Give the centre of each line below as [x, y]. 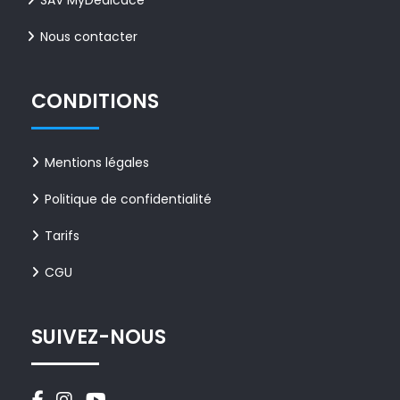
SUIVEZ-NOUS [99, 337]
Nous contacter [89, 37]
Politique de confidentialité [128, 199]
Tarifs [62, 236]
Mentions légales [97, 162]
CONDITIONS [95, 101]
